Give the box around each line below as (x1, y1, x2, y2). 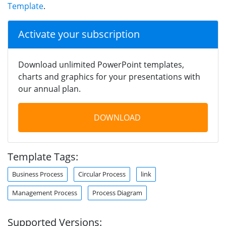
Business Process (12, 169, 63, 179)
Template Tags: (8, 149, 78, 163)
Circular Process (78, 169, 126, 179)
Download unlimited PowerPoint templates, (18, 59, 184, 70)
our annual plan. (18, 83, 81, 94)
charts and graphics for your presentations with (18, 71, 200, 82)
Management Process (12, 188, 77, 197)
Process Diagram (92, 188, 142, 197)
